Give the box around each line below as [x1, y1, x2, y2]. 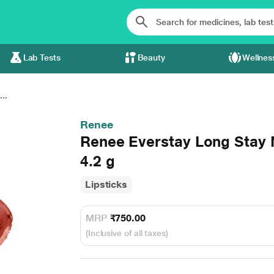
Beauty [137, 53, 166, 62]
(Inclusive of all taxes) [85, 228, 168, 238]
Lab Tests [23, 53, 61, 62]
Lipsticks [84, 179, 128, 190]
